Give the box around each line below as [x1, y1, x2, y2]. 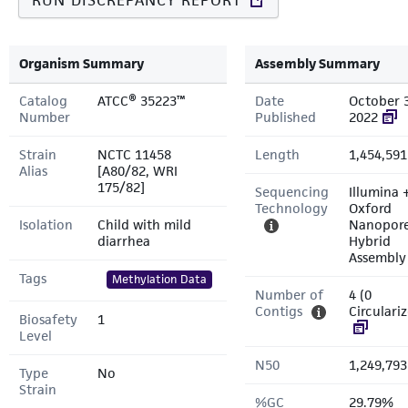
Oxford [349, 199, 392, 217]
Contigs [255, 302, 302, 320]
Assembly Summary [255, 55, 380, 72]
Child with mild [97, 216, 191, 233]
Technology [255, 199, 328, 217]
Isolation [19, 216, 73, 233]
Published [255, 108, 316, 126]
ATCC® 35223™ [97, 92, 185, 109]
